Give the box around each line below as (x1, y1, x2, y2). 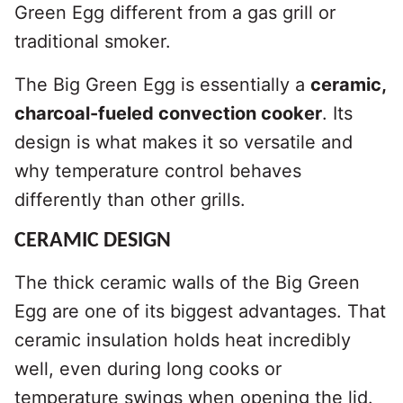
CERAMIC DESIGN (14, 230, 171, 253)
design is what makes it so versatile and (14, 131, 353, 154)
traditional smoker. (14, 31, 171, 53)
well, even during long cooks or (14, 358, 282, 381)
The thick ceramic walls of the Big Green (14, 272, 360, 294)
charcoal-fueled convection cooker (14, 103, 322, 125)
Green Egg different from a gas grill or (14, 2, 336, 24)
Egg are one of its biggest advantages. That (14, 300, 386, 323)
